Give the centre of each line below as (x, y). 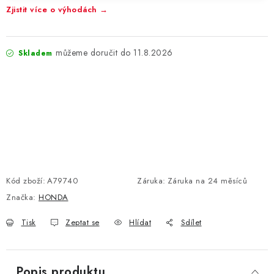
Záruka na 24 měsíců (207, 181)
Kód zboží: (26, 181)
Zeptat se (83, 222)
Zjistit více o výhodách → (57, 9)
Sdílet (191, 222)
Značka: (22, 197)
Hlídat (140, 222)
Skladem (34, 53)
